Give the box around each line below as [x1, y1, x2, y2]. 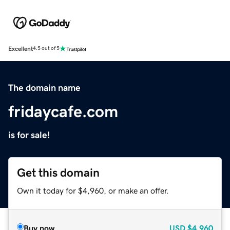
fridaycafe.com [8, 103, 118, 120]
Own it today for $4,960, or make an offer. [17, 186, 169, 195]
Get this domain [17, 166, 100, 179]
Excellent [8, 45, 33, 52]
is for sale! [8, 130, 50, 140]
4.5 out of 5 [33, 46, 60, 51]
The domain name [8, 83, 81, 92]
